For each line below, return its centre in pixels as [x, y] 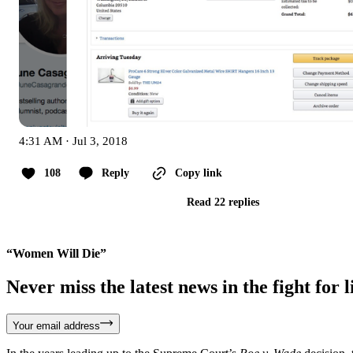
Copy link [199, 173]
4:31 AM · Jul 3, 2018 [73, 141]
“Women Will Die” [58, 253]
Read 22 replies [223, 202]
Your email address [56, 325]
